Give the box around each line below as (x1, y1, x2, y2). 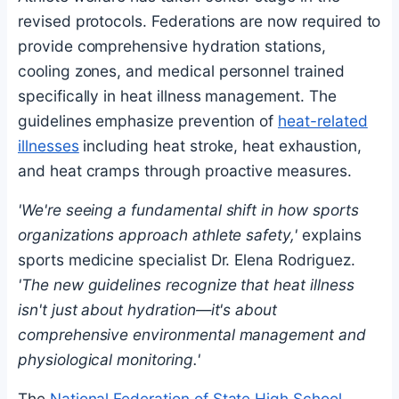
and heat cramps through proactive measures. (18, 160, 352, 180)
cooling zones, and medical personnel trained (18, 61, 345, 80)
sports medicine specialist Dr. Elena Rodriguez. (18, 249, 355, 269)
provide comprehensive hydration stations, (18, 36, 326, 55)
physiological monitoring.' (18, 349, 200, 369)
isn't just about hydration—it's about (18, 299, 278, 319)
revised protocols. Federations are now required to (18, 11, 381, 30)
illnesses (18, 135, 79, 155)
